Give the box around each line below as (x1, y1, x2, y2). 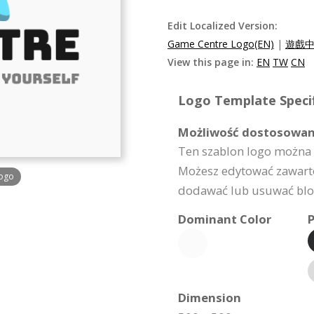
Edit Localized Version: (168, 19, 278, 32)
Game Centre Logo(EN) (168, 37, 274, 50)
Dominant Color (178, 211, 271, 227)
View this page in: (168, 55, 257, 69)
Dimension (178, 289, 241, 306)
